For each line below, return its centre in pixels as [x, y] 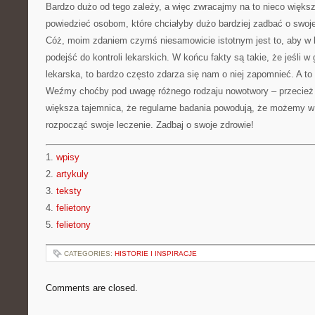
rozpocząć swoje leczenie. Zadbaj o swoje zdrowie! [150, 125]
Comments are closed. [92, 288]
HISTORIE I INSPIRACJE [156, 253]
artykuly [72, 174]
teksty [69, 191]
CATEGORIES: [89, 253]
